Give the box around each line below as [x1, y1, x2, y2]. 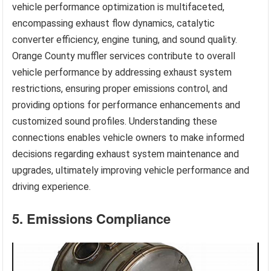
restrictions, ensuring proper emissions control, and [12, 83, 228, 95]
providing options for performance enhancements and [12, 99, 241, 111]
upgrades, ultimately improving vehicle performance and [12, 165, 250, 177]
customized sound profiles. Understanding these [12, 116, 218, 128]
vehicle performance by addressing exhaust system [12, 67, 232, 79]
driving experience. [12, 181, 91, 193]
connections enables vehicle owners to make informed [12, 132, 245, 144]
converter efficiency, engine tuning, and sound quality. [12, 34, 238, 46]
